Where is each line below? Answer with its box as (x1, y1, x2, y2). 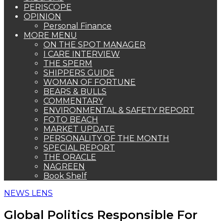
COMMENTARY (43, 96, 103, 106)
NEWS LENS (4, 188, 53, 198)
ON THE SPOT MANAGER (43, 40, 146, 49)
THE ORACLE (43, 152, 96, 162)
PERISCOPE (24, 2, 72, 12)
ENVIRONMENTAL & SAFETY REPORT (43, 106, 194, 115)
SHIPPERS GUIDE (43, 68, 114, 77)
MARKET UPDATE (43, 124, 115, 134)
